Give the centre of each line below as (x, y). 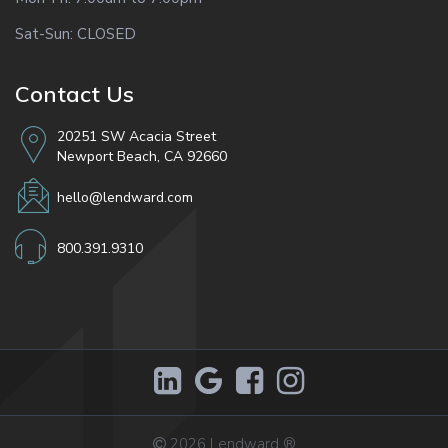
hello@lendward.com (125, 198)
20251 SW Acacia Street (136, 137)
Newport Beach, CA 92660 (142, 157)
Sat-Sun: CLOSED (75, 34)
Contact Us (74, 94)
